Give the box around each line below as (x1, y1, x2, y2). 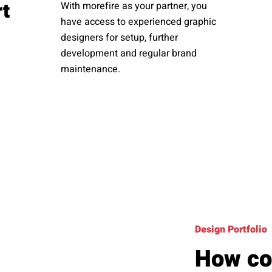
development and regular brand (61, 46, 197, 61)
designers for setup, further (61, 30, 178, 45)
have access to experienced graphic (61, 14, 217, 29)
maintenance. (61, 61, 121, 76)
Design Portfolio (194, 222, 267, 237)
